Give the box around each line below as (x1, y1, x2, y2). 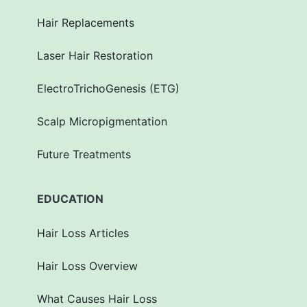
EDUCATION (37, 192, 103, 206)
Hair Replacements (37, 16, 134, 30)
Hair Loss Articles (37, 226, 129, 241)
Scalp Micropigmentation (37, 114, 167, 129)
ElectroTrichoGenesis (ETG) (37, 82, 180, 96)
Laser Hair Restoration (37, 49, 153, 63)
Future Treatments (37, 147, 131, 162)
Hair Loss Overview (37, 259, 138, 273)
